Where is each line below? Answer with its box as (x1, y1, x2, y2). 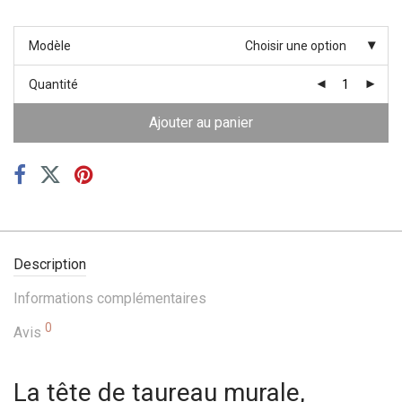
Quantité (29, 76, 78, 92)
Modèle (29, 38, 71, 53)
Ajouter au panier (149, 113, 253, 131)
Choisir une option (245, 38, 346, 53)
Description (13, 255, 86, 273)
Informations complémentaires (13, 289, 206, 307)
